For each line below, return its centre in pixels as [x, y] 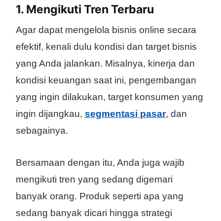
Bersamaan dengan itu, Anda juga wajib [100, 163]
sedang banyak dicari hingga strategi [94, 213]
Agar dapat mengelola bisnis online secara [106, 30]
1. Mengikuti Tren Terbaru [85, 9]
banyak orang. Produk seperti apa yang [100, 196]
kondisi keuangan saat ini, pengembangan [106, 80]
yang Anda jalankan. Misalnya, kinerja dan [105, 64]
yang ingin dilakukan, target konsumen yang [110, 97]
